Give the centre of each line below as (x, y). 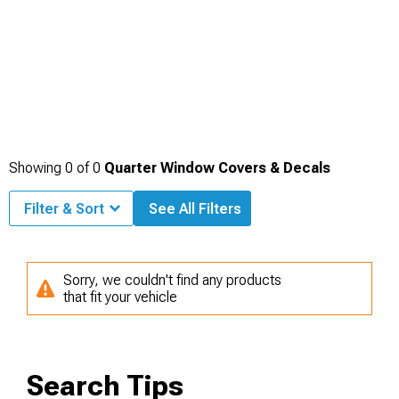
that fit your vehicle (120, 297)
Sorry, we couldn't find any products (172, 280)
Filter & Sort (64, 209)
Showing (37, 168)
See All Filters (195, 209)
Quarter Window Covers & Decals (217, 168)
